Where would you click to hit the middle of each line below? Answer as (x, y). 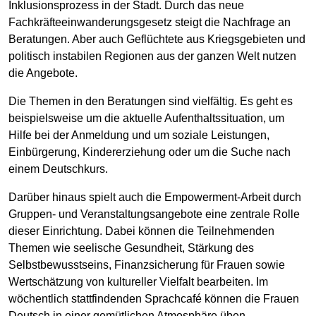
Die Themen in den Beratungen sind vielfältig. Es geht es (151, 102)
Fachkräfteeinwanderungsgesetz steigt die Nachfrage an (150, 23)
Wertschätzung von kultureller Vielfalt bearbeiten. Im (138, 282)
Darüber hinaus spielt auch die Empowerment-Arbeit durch (155, 197)
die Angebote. (43, 73)
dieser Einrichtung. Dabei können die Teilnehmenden (141, 231)
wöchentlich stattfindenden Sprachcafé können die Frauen (154, 299)
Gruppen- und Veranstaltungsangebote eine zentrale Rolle (154, 214)
